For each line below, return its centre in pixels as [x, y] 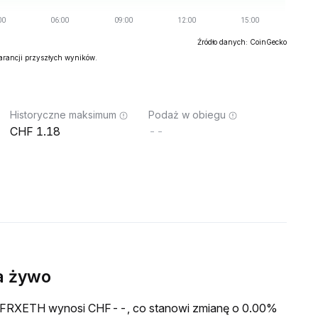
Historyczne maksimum [63, 115]
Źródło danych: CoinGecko [242, 42]
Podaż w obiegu [187, 115]
